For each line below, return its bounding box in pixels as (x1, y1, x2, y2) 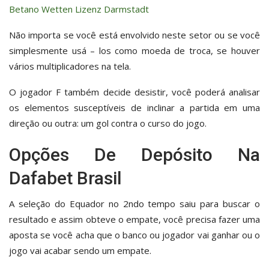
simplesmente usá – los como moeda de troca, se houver (9, 44, 260, 56)
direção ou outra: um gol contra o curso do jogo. (9, 116, 207, 129)
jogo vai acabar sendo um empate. (9, 244, 151, 256)
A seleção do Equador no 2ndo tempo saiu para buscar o (9, 197, 260, 210)
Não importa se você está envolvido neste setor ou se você (9, 28, 260, 41)
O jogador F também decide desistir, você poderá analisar (9, 85, 260, 98)
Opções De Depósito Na (9, 144, 260, 165)
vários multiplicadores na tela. (9, 59, 131, 72)
